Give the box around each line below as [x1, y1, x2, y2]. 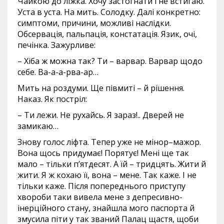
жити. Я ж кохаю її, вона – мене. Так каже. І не [17, 169, 196, 180]
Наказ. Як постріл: [17, 93, 87, 104]
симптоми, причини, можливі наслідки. [17, 17, 171, 28]
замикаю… [17, 120, 58, 131]
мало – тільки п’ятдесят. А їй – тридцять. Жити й [17, 158, 206, 169]
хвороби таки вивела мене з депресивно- [17, 191, 182, 202]
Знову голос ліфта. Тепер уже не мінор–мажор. [17, 136, 201, 147]
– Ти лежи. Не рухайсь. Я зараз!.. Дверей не [17, 109, 184, 120]
